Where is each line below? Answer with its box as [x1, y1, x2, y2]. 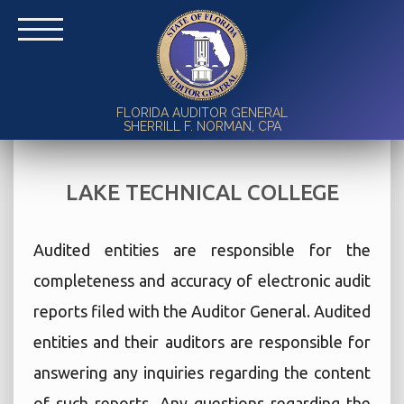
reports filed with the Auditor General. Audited [33, 302, 371, 320]
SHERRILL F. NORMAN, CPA [123, 119, 281, 133]
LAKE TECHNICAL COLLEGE [65, 180, 339, 205]
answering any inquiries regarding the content [33, 363, 371, 381]
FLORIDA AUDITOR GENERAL [116, 106, 288, 120]
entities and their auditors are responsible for [33, 333, 371, 351]
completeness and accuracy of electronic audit [33, 271, 371, 289]
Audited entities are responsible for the [33, 241, 371, 259]
